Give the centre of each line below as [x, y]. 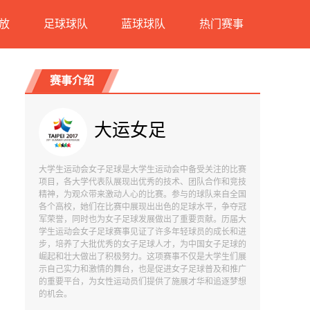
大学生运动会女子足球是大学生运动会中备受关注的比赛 [143, 170]
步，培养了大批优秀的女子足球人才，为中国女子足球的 [143, 244]
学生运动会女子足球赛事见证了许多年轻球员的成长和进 [143, 232]
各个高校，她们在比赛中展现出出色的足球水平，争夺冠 [143, 207]
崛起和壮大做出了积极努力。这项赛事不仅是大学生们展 [143, 257]
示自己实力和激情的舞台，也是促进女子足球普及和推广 [143, 269]
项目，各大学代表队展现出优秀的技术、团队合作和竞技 [143, 182]
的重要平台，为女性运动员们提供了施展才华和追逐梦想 [143, 282]
